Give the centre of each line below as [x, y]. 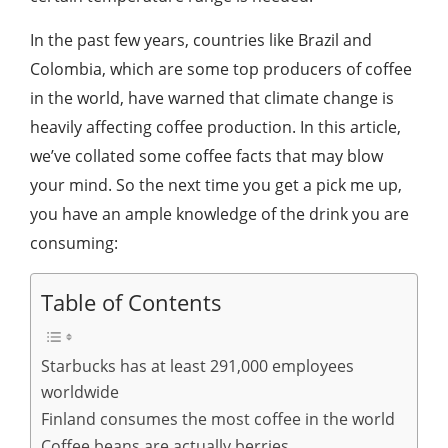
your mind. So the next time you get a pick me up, [216, 185]
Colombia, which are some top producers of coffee [221, 69]
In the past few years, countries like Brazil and [201, 40]
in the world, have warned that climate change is [212, 98]
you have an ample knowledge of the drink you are [219, 214]
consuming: [74, 243]
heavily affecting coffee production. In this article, [215, 127]
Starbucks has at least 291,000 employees [197, 366]
